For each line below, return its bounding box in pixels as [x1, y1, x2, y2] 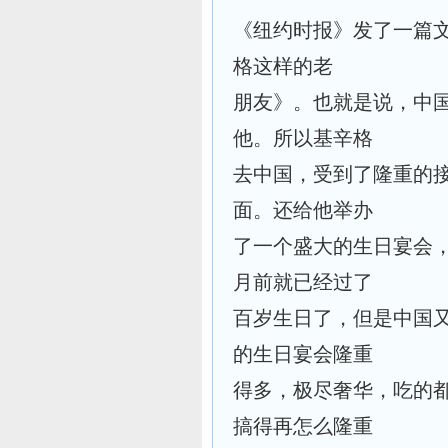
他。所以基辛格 [233, 127, 373, 149]
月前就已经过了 [233, 271, 373, 293]
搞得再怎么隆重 [233, 415, 373, 437]
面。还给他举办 [233, 199, 373, 221]
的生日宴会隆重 [233, 343, 373, 365]
